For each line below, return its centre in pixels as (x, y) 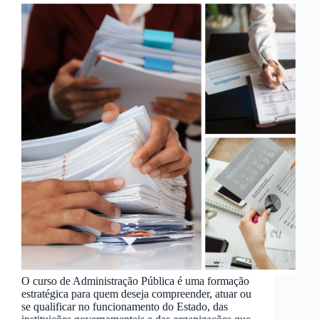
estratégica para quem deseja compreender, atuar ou (136, 294)
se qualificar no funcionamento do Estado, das (125, 307)
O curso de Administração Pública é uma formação (135, 281)
